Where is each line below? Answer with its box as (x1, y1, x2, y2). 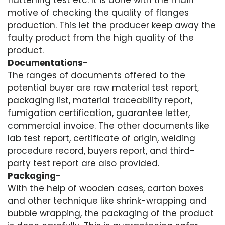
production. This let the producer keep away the (8, 19, 216, 31)
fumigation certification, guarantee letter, (8, 107, 190, 119)
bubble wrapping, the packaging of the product (8, 207, 214, 219)
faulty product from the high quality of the (8, 32, 194, 44)
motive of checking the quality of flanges (8, 7, 189, 19)
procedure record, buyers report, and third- (8, 145, 195, 157)
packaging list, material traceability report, (8, 94, 192, 106)
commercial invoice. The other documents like (8, 120, 209, 132)
